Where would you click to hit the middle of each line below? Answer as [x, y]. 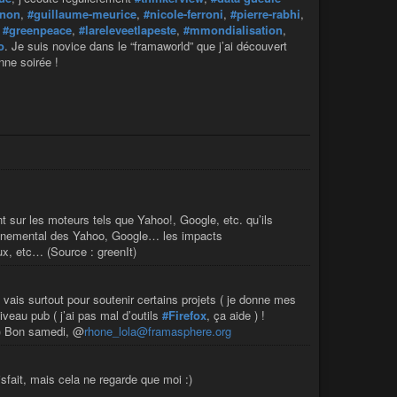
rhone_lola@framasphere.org [158, 331]
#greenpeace [37, 29]
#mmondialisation [233, 29]
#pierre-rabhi [265, 13]
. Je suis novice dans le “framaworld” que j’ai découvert [146, 45]
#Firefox [184, 315]
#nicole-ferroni [183, 13]
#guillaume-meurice [82, 13]
